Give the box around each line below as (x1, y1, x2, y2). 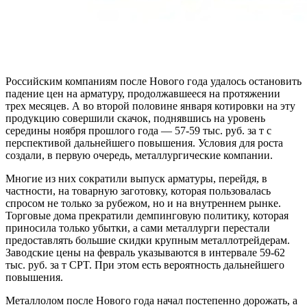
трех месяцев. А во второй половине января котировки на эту (5, 99, 295, 112)
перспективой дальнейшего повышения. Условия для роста (5, 136, 283, 149)
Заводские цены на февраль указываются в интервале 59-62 (5, 246, 285, 258)
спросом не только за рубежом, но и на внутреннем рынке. (5, 197, 281, 209)
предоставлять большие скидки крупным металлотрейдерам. (5, 234, 290, 246)
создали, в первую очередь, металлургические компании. (5, 149, 273, 161)
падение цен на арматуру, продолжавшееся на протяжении (5, 87, 280, 99)
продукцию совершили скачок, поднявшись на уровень (5, 112, 265, 124)
